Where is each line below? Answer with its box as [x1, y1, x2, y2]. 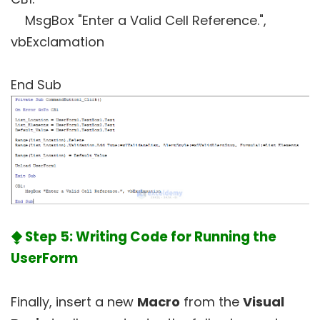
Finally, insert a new [11, 293, 137, 311]
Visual [243, 293, 284, 311]
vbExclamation [11, 33, 104, 51]
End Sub [11, 76, 61, 94]
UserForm [11, 249, 78, 269]
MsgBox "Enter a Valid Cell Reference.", [11, 11, 266, 30]
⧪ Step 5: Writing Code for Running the [11, 227, 276, 247]
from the [180, 293, 243, 311]
